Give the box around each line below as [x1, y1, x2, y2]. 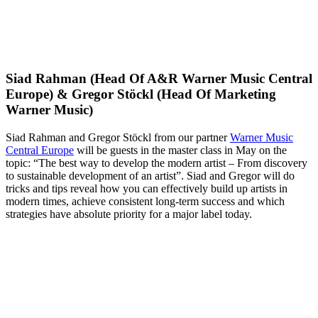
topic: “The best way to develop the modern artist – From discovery [6, 156, 307, 169]
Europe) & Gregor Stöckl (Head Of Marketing [6, 87, 276, 102]
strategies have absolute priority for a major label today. [6, 207, 252, 220]
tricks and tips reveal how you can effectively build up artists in [6, 182, 287, 194]
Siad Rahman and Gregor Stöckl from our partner [6, 131, 230, 143]
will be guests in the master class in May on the [74, 143, 287, 156]
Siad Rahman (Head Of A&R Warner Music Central [6, 71, 312, 87]
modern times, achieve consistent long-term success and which [6, 194, 285, 207]
